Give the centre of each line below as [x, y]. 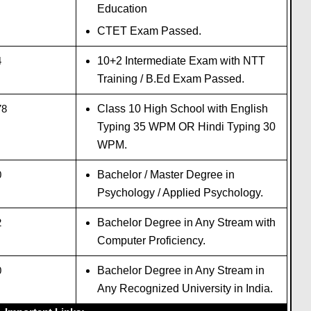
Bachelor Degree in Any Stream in [180, 270]
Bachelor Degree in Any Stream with [186, 222]
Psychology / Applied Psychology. [180, 192]
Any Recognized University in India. [185, 288]
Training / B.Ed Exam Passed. [170, 78]
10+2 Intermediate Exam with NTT [181, 60]
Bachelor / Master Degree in [166, 174]
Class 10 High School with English [182, 108]
